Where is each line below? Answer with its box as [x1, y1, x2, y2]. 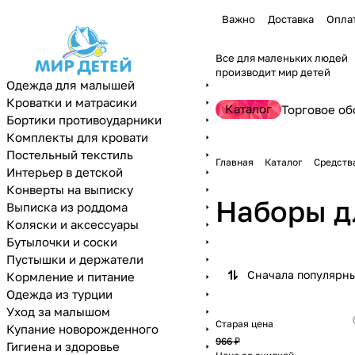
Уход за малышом [6, 304, 110, 319]
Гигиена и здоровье [6, 339, 120, 353]
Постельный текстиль [6, 147, 133, 162]
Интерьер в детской [6, 165, 123, 179]
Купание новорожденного [6, 322, 158, 336]
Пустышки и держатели [6, 252, 143, 266]
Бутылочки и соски [6, 235, 117, 249]
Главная [216, 156, 254, 168]
